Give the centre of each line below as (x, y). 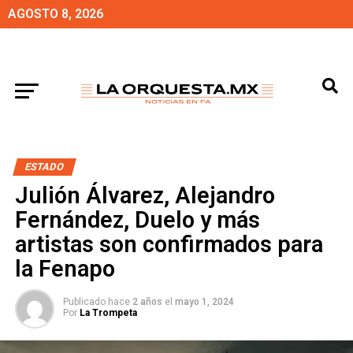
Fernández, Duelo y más (137, 220)
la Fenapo (65, 269)
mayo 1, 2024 (204, 302)
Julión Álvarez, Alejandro (145, 195)
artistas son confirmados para (169, 244)
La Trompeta (108, 313)
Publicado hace (96, 302)
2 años (147, 302)
